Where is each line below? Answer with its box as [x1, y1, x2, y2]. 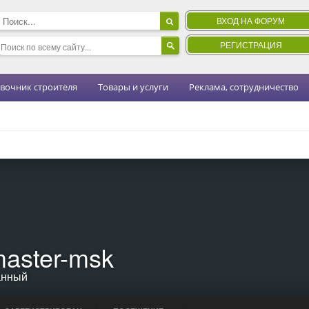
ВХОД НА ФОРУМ [216, 14, 285, 26]
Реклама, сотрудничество [189, 81, 299, 93]
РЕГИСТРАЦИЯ [220, 39, 282, 50]
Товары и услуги [98, 81, 168, 93]
